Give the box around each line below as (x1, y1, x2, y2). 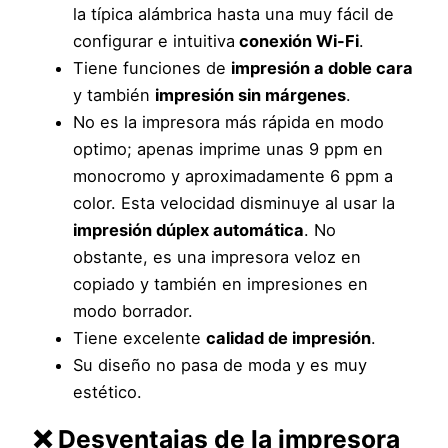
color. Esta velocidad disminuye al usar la (73, 192, 396, 213)
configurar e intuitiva (73, 30, 236, 51)
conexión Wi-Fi (235, 30, 360, 51)
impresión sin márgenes (155, 84, 347, 105)
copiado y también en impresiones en (73, 273, 369, 294)
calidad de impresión (206, 327, 372, 348)
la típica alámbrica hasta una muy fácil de (73, 3, 395, 24)
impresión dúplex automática (73, 219, 305, 240)
